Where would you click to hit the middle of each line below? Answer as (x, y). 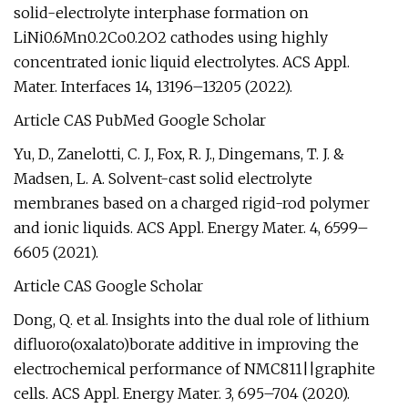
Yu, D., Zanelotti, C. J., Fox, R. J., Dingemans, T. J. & (179, 154)
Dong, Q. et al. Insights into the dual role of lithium (192, 320)
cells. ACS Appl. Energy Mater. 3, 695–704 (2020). (182, 393)
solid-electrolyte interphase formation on (161, 13)
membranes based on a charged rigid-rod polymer (192, 203)
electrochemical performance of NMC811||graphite (194, 369)
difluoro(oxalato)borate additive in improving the (186, 344)
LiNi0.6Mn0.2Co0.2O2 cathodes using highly (171, 37)
